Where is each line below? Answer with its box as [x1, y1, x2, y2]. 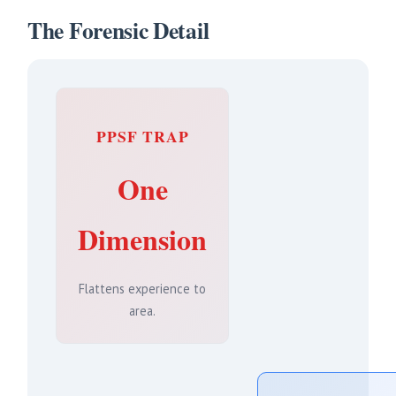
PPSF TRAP [95, 125, 189, 148]
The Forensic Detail [27, 13, 209, 48]
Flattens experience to [79, 280, 206, 298]
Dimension [78, 218, 207, 261]
